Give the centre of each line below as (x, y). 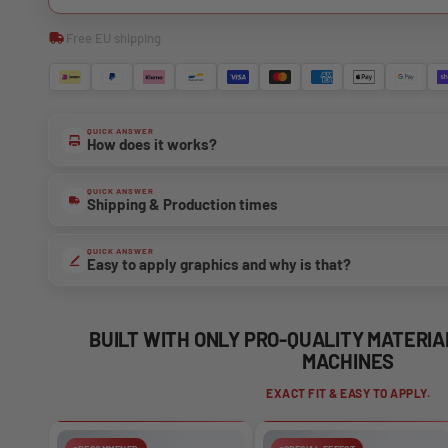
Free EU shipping (113, 37)
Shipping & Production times (182, 203)
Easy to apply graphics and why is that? (219, 263)
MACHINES (348, 361)
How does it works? (152, 143)
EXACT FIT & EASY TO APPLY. (348, 393)
